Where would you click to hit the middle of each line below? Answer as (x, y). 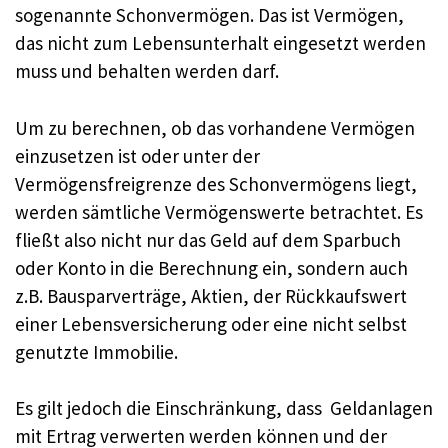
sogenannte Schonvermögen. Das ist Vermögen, (209, 15)
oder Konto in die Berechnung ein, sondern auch (211, 267)
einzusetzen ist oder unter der (137, 155)
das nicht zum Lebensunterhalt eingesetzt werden (220, 43)
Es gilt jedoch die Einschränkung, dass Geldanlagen (224, 408)
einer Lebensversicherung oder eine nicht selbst (211, 323)
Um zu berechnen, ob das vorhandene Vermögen (215, 127)
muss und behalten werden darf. (147, 71)
